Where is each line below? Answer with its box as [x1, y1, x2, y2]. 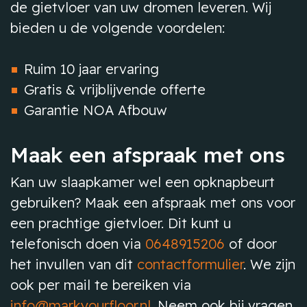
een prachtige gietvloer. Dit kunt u [10, 214, 231, 232]
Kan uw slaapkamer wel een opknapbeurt [10, 173, 275, 191]
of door [225, 235, 277, 252]
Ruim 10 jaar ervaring [24, 60, 159, 77]
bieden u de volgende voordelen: [10, 19, 225, 36]
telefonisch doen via [10, 235, 145, 252]
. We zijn [243, 256, 295, 273]
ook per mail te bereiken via [10, 276, 191, 293]
